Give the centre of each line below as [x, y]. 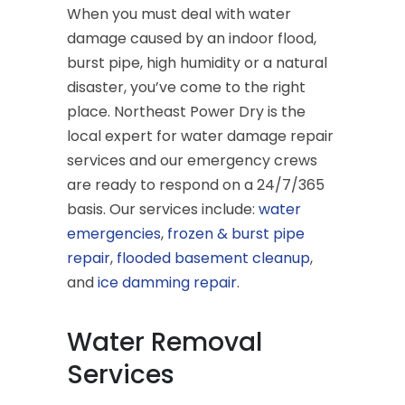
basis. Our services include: [163, 209]
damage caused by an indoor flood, [192, 38]
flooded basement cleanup [213, 258]
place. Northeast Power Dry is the [186, 111]
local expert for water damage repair [200, 136]
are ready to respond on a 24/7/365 [196, 184]
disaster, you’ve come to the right [186, 87]
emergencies [114, 233]
